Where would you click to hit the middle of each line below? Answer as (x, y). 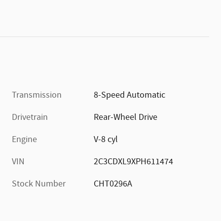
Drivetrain (30, 117)
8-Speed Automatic (130, 95)
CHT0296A (113, 184)
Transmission (37, 95)
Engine (24, 139)
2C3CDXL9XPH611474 (134, 162)
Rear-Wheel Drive (126, 117)
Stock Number (39, 184)
